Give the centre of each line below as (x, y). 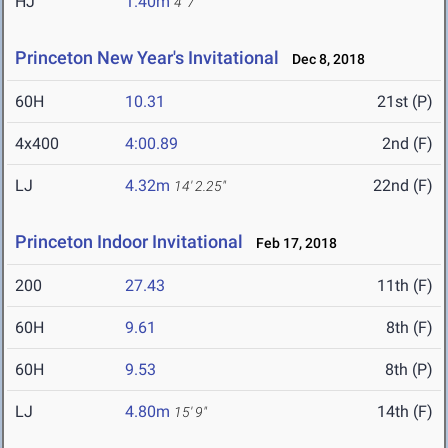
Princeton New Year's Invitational (147, 58)
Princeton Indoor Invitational (131, 242)
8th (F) (409, 328)
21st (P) (405, 102)
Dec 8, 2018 (324, 59)
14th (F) (405, 412)
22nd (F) (403, 186)
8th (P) (409, 370)
